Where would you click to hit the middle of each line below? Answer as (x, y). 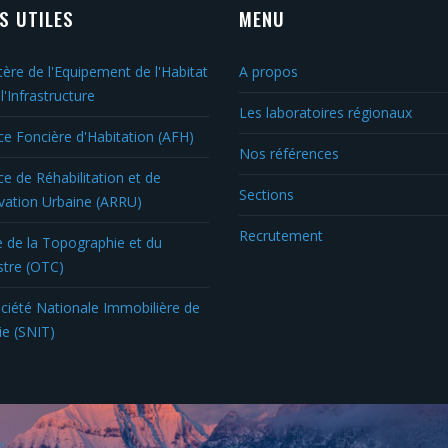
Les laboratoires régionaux (325, 112)
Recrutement (281, 235)
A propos (268, 71)
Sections (266, 194)
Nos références (289, 153)
